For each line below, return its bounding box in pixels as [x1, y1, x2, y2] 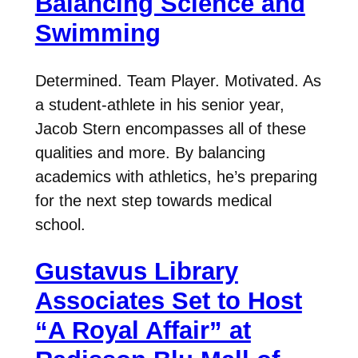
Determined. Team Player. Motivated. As [34, 71, 321, 89]
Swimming [34, 19, 161, 48]
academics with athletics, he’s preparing [34, 167, 317, 185]
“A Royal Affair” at [34, 316, 251, 345]
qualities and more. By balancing [34, 143, 265, 161]
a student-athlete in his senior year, [34, 95, 284, 113]
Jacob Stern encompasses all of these [34, 119, 306, 137]
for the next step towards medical [34, 191, 272, 209]
